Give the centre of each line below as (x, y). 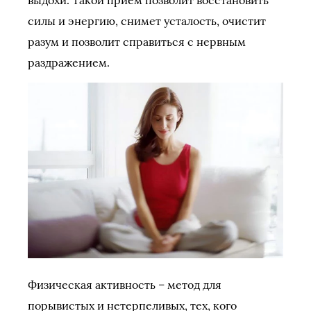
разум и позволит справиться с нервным (137, 42)
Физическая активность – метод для (125, 284)
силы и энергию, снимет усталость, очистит (147, 21)
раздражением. (69, 63)
